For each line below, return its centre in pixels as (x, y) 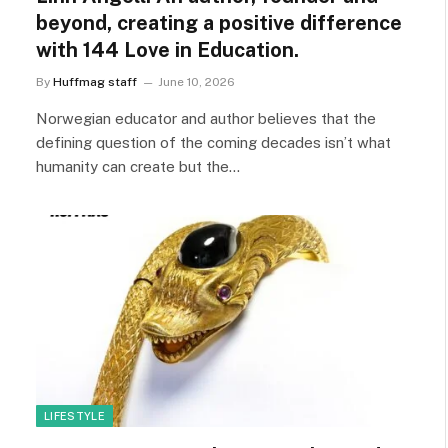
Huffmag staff (95, 82)
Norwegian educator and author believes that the (206, 118)
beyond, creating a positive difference (219, 23)
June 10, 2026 (196, 82)
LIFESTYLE (74, 415)
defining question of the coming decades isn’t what (213, 142)
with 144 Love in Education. (167, 50)
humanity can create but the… (138, 166)
